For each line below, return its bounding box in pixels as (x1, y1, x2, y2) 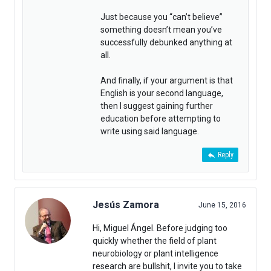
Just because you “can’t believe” (100, 12, 223, 22)
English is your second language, (100, 88, 223, 99)
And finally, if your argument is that (100, 76, 233, 86)
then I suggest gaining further (100, 101, 213, 111)
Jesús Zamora (93, 199, 159, 211)
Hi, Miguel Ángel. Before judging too (93, 223, 227, 233)
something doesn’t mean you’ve (100, 25, 222, 35)
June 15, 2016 (198, 201, 246, 210)
